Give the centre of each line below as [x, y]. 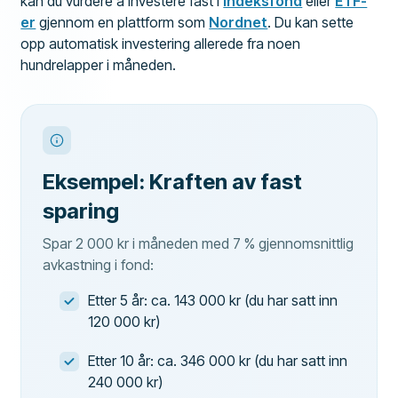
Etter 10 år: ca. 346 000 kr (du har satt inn [217, 360]
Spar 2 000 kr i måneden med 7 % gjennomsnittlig [199, 243]
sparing [81, 211]
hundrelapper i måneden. [99, 64]
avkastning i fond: [99, 264]
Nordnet [239, 22]
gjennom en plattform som [123, 22]
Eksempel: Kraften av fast [173, 181]
